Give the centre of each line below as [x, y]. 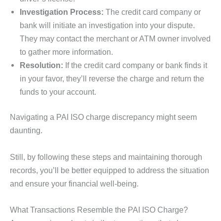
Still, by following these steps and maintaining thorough [106, 157]
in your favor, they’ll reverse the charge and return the [112, 78]
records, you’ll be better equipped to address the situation [110, 170]
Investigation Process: [62, 12]
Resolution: [41, 65]
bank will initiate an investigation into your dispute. [107, 25]
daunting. [27, 130]
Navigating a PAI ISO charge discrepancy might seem [103, 117]
